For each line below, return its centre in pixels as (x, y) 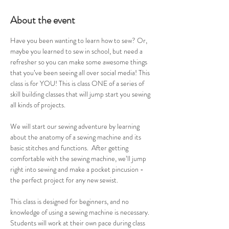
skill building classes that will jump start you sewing (81, 94)
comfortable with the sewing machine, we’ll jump (79, 158)
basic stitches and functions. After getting (70, 147)
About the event (43, 20)
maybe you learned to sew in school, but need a (77, 51)
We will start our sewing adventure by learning (76, 126)
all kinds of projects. (39, 105)
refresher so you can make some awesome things (79, 62)
